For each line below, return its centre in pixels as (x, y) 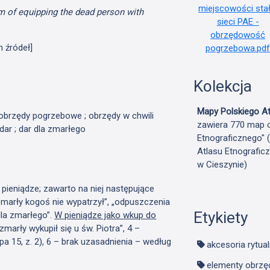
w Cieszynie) (222, 164)
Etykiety (220, 218)
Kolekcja (222, 86)
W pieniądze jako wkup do (105, 215)
